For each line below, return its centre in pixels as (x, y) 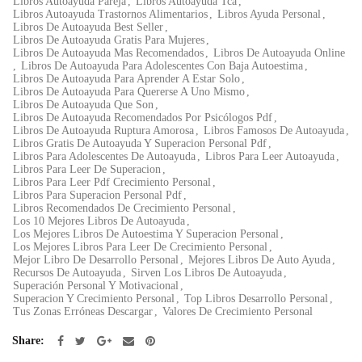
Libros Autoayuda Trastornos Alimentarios (110, 14)
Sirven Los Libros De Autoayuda (206, 273)
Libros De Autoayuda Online (279, 53)
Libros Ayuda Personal (269, 14)
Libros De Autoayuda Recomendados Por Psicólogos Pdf (143, 118)
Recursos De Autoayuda (67, 273)
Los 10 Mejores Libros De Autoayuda (99, 221)
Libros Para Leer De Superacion (87, 169)
